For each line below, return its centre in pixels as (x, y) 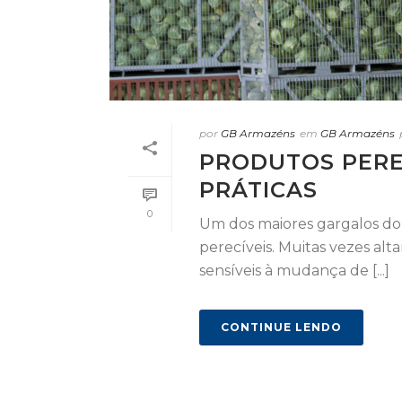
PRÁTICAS (258, 190)
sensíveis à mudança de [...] (294, 271)
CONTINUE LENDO (281, 328)
